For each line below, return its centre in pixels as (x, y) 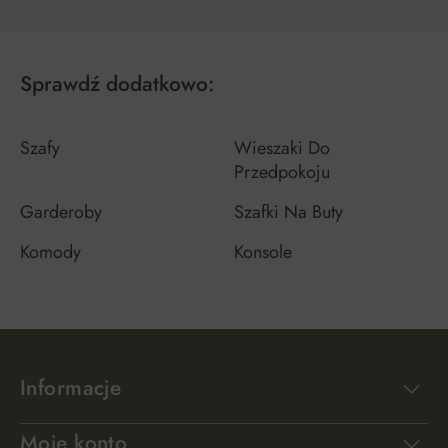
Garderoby (61, 212)
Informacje (71, 388)
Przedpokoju (282, 172)
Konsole (263, 252)
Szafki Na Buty (288, 212)
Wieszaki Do (282, 148)
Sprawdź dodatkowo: (117, 84)
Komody (50, 252)
